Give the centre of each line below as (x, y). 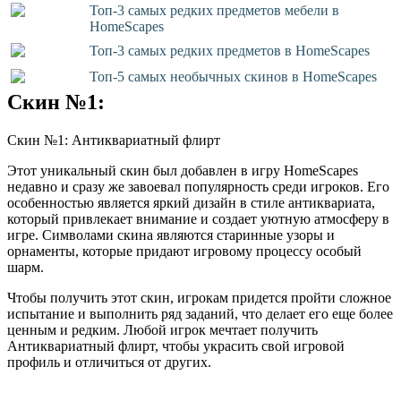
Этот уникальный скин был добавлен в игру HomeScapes (183, 170)
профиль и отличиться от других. (109, 362)
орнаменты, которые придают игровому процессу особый (184, 251)
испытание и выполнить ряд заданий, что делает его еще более (200, 313)
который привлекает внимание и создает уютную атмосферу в (198, 218)
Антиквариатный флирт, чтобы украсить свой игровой (176, 346)
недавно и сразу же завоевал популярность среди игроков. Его (198, 186)
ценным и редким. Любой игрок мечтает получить (162, 329)
